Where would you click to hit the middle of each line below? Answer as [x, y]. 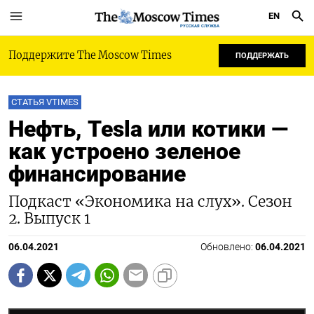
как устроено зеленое [124, 151]
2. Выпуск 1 [49, 219]
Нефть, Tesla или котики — [148, 129]
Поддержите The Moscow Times [90, 55]
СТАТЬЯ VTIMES [45, 102]
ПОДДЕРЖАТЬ [262, 56]
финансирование [97, 174]
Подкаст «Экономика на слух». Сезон [150, 202]
